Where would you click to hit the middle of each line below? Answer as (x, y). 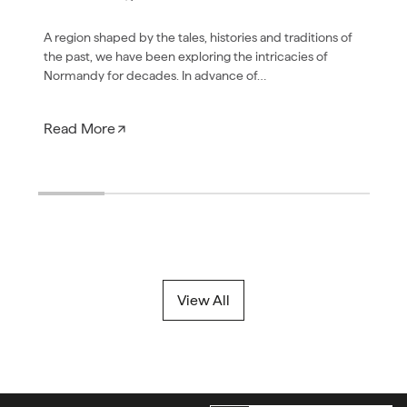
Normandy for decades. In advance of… (155, 75)
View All (203, 300)
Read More (79, 129)
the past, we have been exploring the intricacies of (186, 56)
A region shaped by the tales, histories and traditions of (198, 37)
